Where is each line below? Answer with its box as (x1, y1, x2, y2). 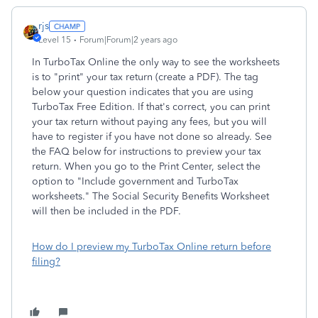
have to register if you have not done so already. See (32, 131, 272, 143)
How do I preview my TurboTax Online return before (32, 241, 271, 253)
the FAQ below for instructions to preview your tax (32, 146, 261, 158)
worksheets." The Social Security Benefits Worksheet (32, 190, 269, 202)
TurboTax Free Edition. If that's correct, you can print (32, 101, 270, 113)
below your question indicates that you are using (32, 86, 253, 98)
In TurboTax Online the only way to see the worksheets (32, 56, 280, 68)
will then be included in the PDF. (32, 205, 181, 217)
